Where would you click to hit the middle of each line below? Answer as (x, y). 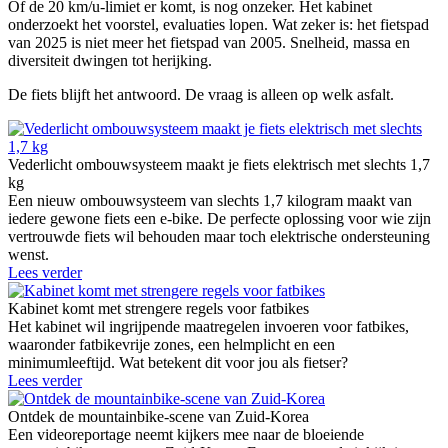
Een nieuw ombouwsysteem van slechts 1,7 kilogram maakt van (210, 201)
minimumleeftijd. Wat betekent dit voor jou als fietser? (178, 363)
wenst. (28, 255)
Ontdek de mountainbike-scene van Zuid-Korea (158, 417)
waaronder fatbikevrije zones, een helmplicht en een (171, 345)
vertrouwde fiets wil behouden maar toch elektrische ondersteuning (219, 237)
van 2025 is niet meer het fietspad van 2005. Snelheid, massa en (209, 43)
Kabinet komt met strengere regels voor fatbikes (158, 309)
